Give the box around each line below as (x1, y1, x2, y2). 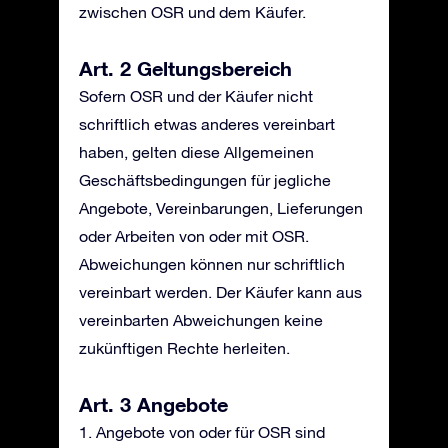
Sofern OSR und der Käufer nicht (79, 87, 313, 105)
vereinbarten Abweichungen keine (79, 311, 323, 329)
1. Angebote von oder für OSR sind (79, 423, 325, 441)
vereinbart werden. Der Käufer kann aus (79, 283, 362, 301)
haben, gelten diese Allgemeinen (79, 143, 314, 161)
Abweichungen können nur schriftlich (79, 255, 345, 273)
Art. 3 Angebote (79, 392, 228, 416)
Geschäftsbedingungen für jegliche (79, 171, 331, 189)
